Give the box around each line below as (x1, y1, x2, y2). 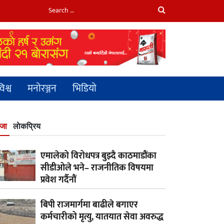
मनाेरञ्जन (27, 79, 56, 97)
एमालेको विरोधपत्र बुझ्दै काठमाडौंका (40, 148, 156, 163)
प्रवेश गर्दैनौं (40, 172, 76, 187)
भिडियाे (72, 79, 96, 97)
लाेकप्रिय (13, 122, 40, 130)
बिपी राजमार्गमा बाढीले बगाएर (40, 197, 138, 213)
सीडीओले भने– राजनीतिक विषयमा (40, 160, 153, 175)
